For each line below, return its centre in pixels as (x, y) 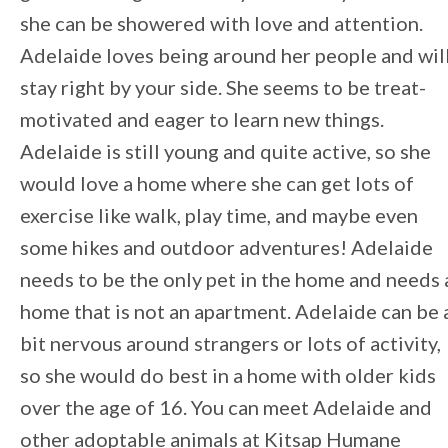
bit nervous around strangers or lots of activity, (230, 343)
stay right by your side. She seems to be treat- (223, 87)
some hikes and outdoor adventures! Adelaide (226, 247)
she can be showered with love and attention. (221, 23)
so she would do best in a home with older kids (228, 375)
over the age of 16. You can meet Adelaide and (226, 407)
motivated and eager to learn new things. (202, 119)
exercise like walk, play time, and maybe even (219, 215)
